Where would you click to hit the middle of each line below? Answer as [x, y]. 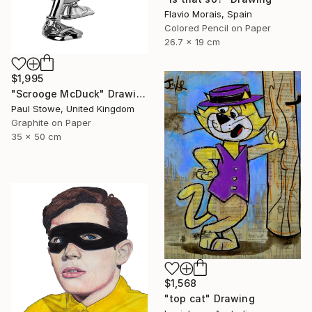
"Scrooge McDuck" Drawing [141, 94]
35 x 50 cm [36, 137]
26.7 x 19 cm [192, 42]
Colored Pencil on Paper [218, 28]
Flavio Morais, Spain [208, 14]
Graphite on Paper [51, 123]
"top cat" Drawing [210, 298]
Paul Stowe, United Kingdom [73, 109]
